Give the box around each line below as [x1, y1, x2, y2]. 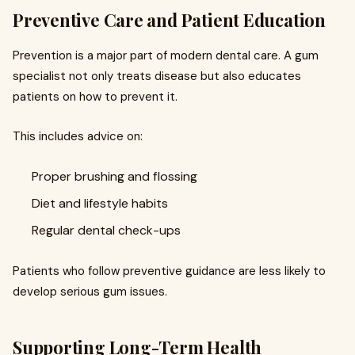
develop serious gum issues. [13, 284, 167, 300]
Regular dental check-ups [32, 222, 181, 239]
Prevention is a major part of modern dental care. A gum [13, 48, 319, 63]
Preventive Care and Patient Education [13, 8, 326, 32]
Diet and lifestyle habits [32, 195, 168, 212]
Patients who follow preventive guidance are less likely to [13, 263, 326, 279]
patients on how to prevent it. [13, 89, 177, 105]
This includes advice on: [13, 128, 143, 144]
